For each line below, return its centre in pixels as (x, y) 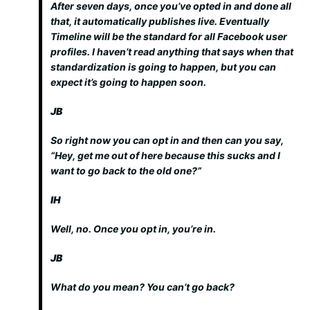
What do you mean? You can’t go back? (143, 287)
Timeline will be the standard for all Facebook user (169, 36)
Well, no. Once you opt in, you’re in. (133, 229)
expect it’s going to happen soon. (128, 82)
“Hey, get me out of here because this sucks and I (165, 155)
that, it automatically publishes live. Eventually (160, 21)
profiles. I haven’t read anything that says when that (172, 52)
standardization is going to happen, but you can (163, 67)
